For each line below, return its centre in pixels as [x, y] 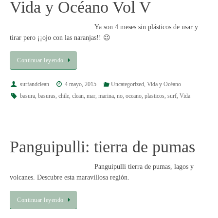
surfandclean [34, 84]
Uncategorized [127, 84]
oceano [133, 96]
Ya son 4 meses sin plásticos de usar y [146, 27]
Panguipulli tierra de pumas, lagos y [144, 166]
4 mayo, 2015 [81, 84]
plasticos [154, 96]
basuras [46, 96]
